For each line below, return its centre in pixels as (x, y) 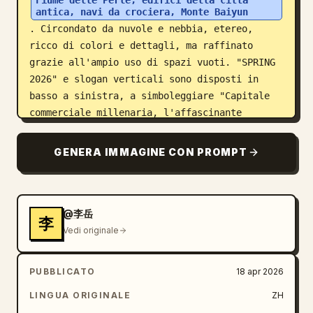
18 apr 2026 (260, 271)
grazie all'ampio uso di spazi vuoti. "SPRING (152, 62)
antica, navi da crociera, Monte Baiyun (142, 12)
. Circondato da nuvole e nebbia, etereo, (141, 29)
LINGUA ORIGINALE (80, 295)
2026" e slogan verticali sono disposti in (144, 79)
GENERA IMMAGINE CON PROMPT (151, 152)
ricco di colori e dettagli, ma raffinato (141, 45)
